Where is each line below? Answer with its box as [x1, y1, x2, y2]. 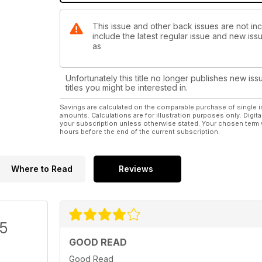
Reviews [119, 164, 153, 174]
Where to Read [11, 164, 73, 174]
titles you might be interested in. [65, 82, 188, 93]
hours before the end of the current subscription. [60, 127, 220, 136]
